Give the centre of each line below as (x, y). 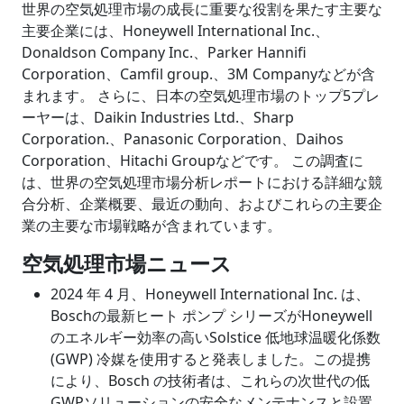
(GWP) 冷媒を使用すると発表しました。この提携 (211, 359)
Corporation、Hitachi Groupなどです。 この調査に (193, 161)
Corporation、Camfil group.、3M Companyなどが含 (198, 74)
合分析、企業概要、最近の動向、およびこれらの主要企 (202, 204)
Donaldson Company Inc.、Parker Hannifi (164, 53)
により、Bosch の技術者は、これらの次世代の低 (210, 381)
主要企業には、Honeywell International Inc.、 (175, 31)
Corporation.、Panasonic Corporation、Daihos (183, 139)
